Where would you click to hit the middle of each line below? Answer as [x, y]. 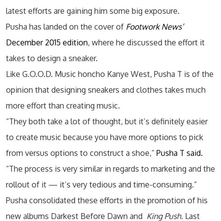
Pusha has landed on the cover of [66, 27]
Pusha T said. [179, 153]
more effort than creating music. [63, 106]
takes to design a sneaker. [52, 58]
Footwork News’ [155, 27]
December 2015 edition [47, 42]
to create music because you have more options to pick [105, 137]
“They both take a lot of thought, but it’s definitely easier [107, 121]
